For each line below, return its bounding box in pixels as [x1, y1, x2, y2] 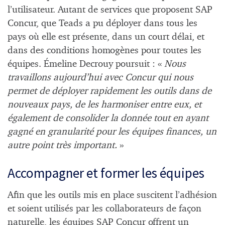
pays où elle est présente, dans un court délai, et [8, 32, 204, 42]
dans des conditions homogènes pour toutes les [8, 46, 201, 56]
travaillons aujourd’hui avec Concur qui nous [8, 73, 193, 83]
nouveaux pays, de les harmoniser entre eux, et [8, 100, 201, 110]
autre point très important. [8, 141, 117, 151]
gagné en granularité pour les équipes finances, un [8, 127, 216, 137]
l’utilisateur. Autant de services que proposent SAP [8, 5, 212, 15]
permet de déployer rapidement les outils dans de [8, 86, 211, 96]
